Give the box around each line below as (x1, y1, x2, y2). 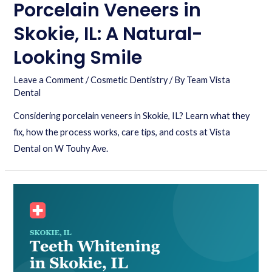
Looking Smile (13, 44, 143, 70)
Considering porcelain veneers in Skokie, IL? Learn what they (13, 110, 250, 121)
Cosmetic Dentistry (90, 74, 168, 85)
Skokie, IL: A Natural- (13, 21, 203, 47)
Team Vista (186, 74, 231, 85)
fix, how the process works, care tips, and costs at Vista (13, 127, 231, 138)
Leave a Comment (13, 74, 84, 85)
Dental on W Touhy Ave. (13, 143, 109, 154)
